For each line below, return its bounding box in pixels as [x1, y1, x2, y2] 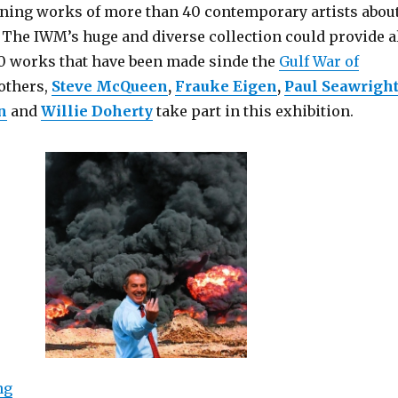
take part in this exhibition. [152, 102, 354, 120]
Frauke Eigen [174, 77, 277, 95]
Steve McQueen [51, 77, 168, 95]
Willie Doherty [40, 102, 153, 120]
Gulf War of [278, 52, 359, 70]
